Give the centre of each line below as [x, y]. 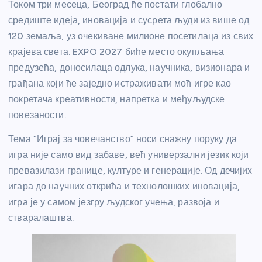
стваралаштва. [41, 218]
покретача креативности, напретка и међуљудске [117, 99]
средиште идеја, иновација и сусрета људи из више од [129, 20]
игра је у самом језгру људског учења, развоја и [114, 202]
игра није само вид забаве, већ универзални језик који [129, 154]
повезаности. [37, 115]
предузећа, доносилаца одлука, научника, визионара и [129, 67]
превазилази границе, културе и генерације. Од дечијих [130, 170]
